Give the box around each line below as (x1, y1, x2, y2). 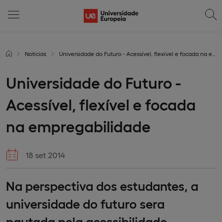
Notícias (25, 50, 46, 57)
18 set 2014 (26, 150, 65, 160)
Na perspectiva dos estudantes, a (6, 177, 198, 193)
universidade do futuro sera (6, 195, 165, 211)
